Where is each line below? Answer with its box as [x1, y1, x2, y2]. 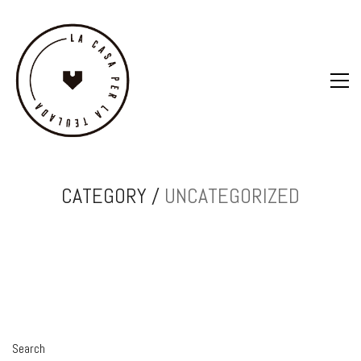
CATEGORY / [61, 183, 164, 210]
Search [12, 340, 45, 357]
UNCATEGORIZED [164, 183, 300, 210]
